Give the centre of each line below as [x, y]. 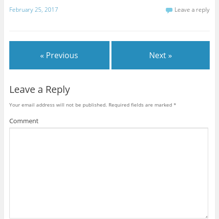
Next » [161, 55]
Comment [24, 120]
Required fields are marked [140, 104]
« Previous [59, 55]
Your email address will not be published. [58, 104]
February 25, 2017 [33, 10]
